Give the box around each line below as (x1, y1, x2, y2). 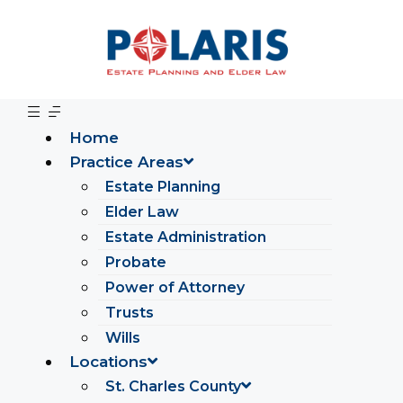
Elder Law (105, 203, 179, 220)
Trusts (105, 304, 154, 321)
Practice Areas (69, 153, 184, 171)
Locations (69, 353, 148, 371)
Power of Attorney (105, 279, 245, 296)
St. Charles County (105, 378, 241, 395)
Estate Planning (105, 178, 220, 195)
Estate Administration (105, 228, 266, 246)
